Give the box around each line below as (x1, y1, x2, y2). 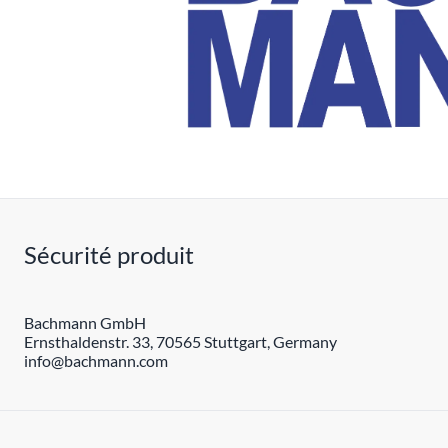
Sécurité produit (24, 240, 194, 269)
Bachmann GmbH (24, 313, 146, 332)
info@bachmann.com (24, 351, 168, 370)
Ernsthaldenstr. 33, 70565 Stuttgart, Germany (24, 332, 337, 351)
